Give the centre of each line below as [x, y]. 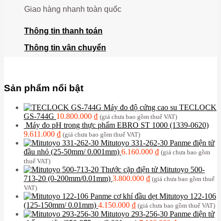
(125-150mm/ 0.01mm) [60, 205]
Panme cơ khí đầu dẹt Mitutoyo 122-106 [153, 196]
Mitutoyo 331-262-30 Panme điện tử [158, 143]
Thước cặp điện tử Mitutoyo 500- [153, 169]
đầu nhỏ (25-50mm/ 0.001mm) [72, 151]
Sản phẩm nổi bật [44, 88]
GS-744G [39, 116]
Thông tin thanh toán [63, 31]
